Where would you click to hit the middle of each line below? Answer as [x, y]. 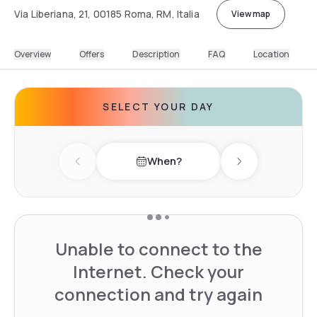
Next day [260, 169]
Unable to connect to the [158, 248]
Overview [33, 54]
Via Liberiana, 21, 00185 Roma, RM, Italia [107, 13]
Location [271, 54]
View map [250, 13]
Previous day [110, 169]
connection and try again [158, 294]
